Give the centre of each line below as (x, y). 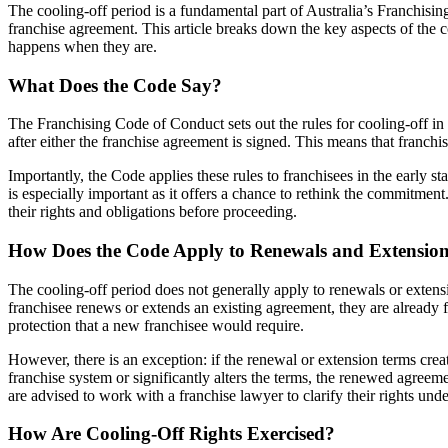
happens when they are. (82, 46)
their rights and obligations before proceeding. (152, 212)
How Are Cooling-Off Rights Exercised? (171, 434)
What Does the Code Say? (115, 85)
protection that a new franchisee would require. (156, 325)
